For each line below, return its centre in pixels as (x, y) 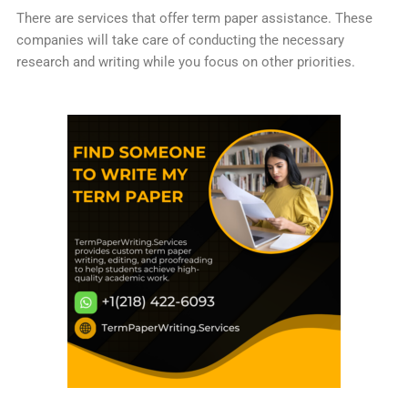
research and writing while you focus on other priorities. (185, 62)
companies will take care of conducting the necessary (180, 41)
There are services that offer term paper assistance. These (194, 19)
